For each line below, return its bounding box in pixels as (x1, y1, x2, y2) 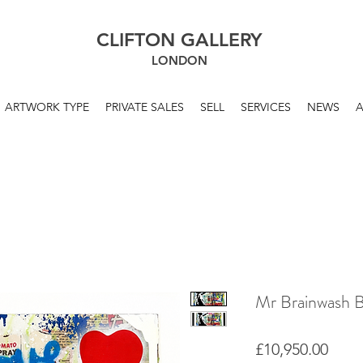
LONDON (151, 53, 207, 68)
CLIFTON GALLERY (96, 28, 262, 51)
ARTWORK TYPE (4, 100, 89, 114)
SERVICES (240, 100, 291, 114)
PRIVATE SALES (105, 100, 184, 114)
